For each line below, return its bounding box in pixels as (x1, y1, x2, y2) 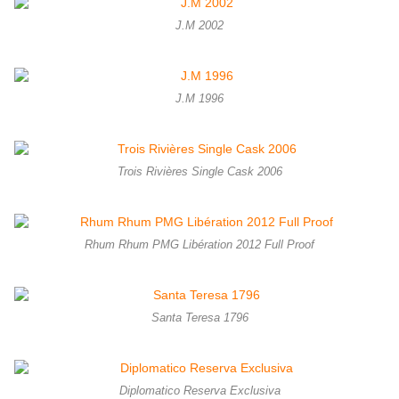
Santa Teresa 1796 (151, 312, 248, 325)
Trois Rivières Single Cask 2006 (117, 166, 282, 179)
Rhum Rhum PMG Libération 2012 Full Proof (85, 239, 314, 252)
